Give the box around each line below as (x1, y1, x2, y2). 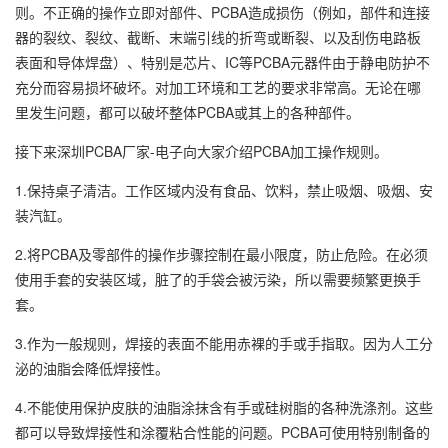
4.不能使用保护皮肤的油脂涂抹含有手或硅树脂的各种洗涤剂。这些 (15, 397, 433, 417)
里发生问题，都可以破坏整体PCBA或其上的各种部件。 (15, 102, 360, 122)
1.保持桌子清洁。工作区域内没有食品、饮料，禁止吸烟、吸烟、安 (15, 180, 433, 200)
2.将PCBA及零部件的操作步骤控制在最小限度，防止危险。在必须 (15, 244, 428, 264)
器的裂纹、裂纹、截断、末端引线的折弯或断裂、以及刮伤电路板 (15, 27, 421, 47)
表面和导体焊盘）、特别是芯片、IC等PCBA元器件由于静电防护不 (15, 52, 430, 72)
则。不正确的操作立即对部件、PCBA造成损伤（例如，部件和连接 (15, 2, 430, 22)
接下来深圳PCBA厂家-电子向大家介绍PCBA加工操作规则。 (15, 141, 388, 161)
